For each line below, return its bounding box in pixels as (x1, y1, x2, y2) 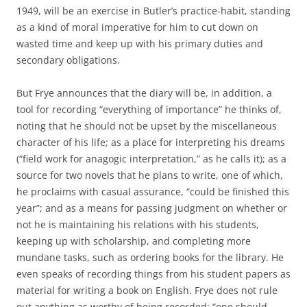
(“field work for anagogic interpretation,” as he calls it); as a (16, 152, 286, 165)
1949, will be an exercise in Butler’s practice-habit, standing (16, 4, 291, 17)
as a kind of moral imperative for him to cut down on (16, 21, 258, 34)
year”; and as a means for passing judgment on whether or (16, 201, 287, 214)
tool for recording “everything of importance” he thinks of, (16, 103, 282, 116)
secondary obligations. (16, 53, 120, 66)
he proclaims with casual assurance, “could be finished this (16, 185, 289, 198)
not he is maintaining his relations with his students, (16, 218, 259, 231)
